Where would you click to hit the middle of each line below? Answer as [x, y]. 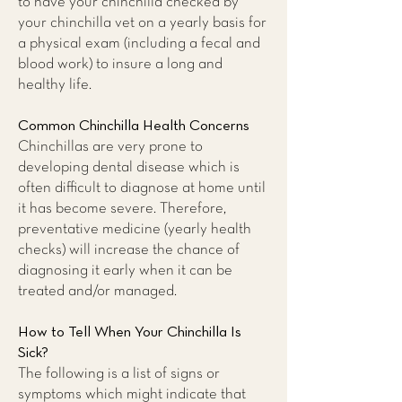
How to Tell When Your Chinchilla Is [130, 332]
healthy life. [58, 85]
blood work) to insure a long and [120, 64]
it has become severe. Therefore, [122, 209]
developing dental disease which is [129, 167]
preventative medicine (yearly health [135, 229]
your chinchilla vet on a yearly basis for [142, 23]
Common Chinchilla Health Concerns [134, 126]
